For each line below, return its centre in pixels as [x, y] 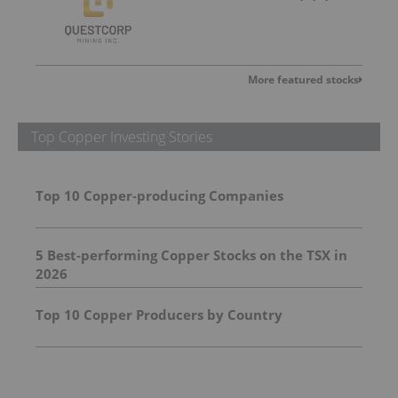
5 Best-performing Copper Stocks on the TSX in [191, 255]
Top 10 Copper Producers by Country [159, 314]
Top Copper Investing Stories [122, 136]
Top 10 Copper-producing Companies [159, 195]
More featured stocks [303, 79]
